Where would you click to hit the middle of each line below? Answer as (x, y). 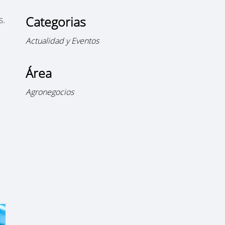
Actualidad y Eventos (62, 40)
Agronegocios (49, 92)
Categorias (55, 21)
